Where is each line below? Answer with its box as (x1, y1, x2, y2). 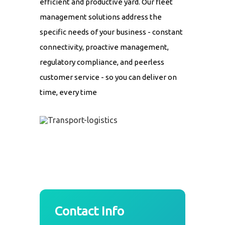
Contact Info (55, 204, 124, 218)
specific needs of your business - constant (40, 28, 183, 37)
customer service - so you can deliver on (40, 73, 177, 82)
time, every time (40, 88, 97, 97)
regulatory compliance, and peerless (40, 58, 164, 67)
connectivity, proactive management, (40, 43, 169, 52)
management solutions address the (40, 13, 162, 22)
